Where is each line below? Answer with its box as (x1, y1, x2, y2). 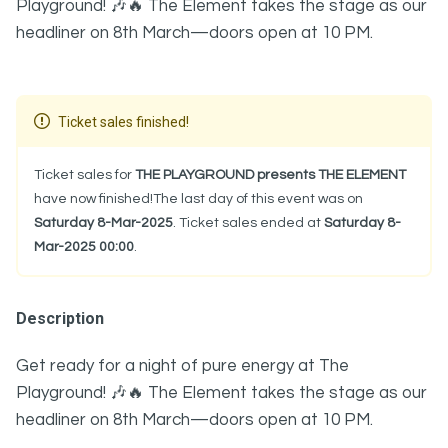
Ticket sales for (34, 168, 135, 182)
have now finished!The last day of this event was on (34, 192, 363, 206)
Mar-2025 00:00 (34, 240, 134, 254)
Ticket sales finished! (58, 114, 189, 130)
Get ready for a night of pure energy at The (16, 357, 349, 375)
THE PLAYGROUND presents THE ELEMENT (135, 168, 406, 182)
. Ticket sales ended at (173, 216, 324, 230)
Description (16, 309, 104, 328)
